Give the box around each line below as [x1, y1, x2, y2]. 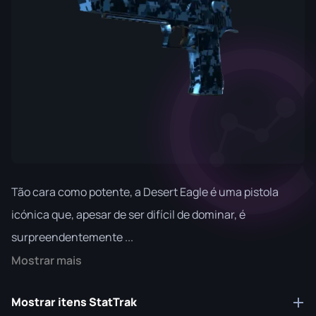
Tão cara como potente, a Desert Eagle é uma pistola [11, 184, 279, 200]
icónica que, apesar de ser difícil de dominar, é [11, 207, 245, 222]
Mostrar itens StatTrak [11, 294, 137, 310]
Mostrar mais [11, 253, 82, 268]
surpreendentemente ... [11, 229, 133, 245]
